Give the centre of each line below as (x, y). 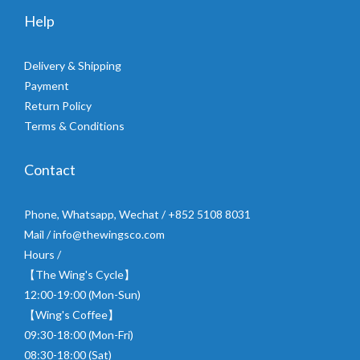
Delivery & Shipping (73, 65)
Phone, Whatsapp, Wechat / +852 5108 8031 (137, 214)
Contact (50, 169)
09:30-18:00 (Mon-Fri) (79, 334)
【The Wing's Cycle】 (80, 274)
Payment (47, 85)
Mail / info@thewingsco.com (94, 234)
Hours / (43, 254)
